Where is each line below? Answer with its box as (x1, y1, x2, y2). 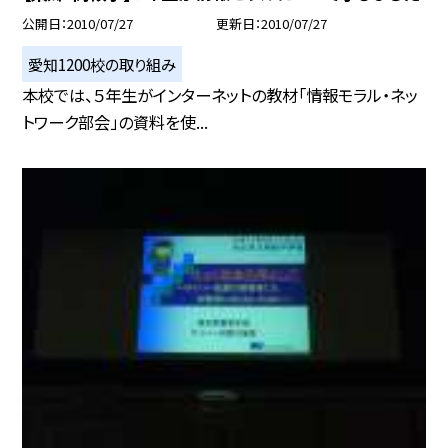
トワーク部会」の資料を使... (22, 110, 209, 135)
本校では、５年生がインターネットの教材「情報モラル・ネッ (22, 83, 419, 108)
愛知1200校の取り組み (28, 52, 177, 75)
